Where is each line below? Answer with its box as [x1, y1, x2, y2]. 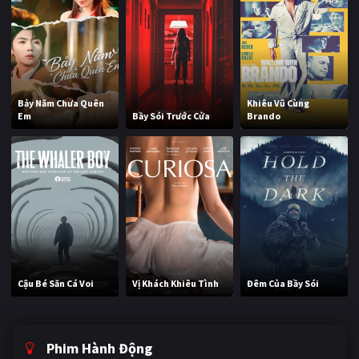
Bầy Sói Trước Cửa [132, 109, 211, 122]
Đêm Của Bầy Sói [247, 277, 320, 290]
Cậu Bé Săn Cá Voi [18, 277, 95, 290]
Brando [247, 109, 281, 122]
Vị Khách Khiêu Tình [132, 277, 220, 290]
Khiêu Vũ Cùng [247, 96, 310, 109]
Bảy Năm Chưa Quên [18, 96, 105, 109]
